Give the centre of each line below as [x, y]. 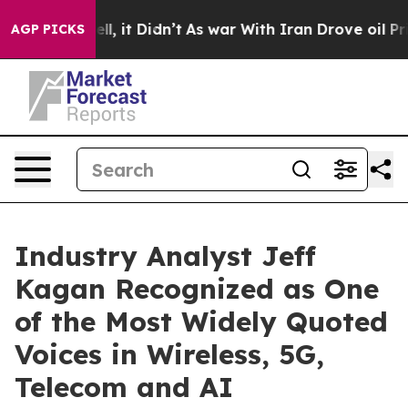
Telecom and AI [124, 387]
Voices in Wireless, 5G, [169, 354]
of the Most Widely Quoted [201, 321]
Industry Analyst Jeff [165, 256]
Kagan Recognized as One [197, 289]
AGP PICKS [48, 29]
